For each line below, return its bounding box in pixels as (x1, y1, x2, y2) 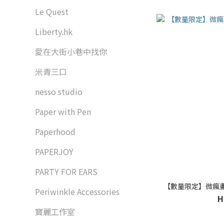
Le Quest (35, 5, 68, 17)
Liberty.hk (35, 25, 72, 37)
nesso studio (35, 85, 82, 97)
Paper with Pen (35, 105, 91, 117)
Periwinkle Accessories (35, 185, 119, 197)
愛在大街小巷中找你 (35, 45, 107, 57)
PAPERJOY (35, 145, 73, 157)
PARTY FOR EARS (35, 165, 97, 177)
